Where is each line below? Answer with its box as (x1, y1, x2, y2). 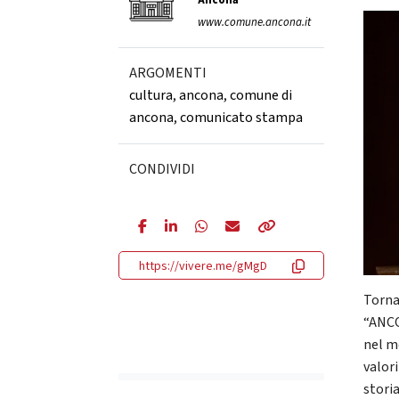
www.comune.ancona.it (197, 14, 311, 30)
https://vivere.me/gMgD (138, 257, 267, 275)
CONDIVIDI (128, 159, 195, 179)
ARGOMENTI (128, 63, 207, 83)
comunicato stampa (179, 108, 303, 127)
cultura (128, 85, 173, 105)
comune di (229, 85, 292, 105)
